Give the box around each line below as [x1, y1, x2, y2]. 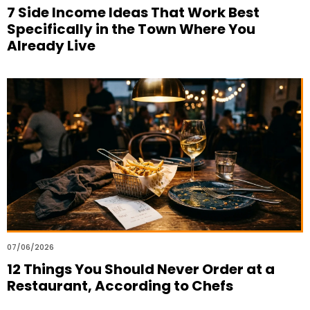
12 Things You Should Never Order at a [7, 259, 275, 279]
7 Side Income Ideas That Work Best [7, 2, 259, 22]
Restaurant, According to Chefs [7, 275, 233, 295]
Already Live [7, 35, 95, 55]
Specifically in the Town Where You [7, 19, 255, 39]
